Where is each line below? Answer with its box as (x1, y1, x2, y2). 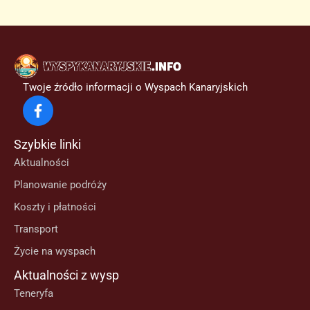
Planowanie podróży (14, 179, 107, 191)
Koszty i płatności (14, 201, 96, 213)
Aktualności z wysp (14, 268, 119, 282)
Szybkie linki (14, 137, 81, 152)
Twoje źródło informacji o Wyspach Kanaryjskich (22, 81, 248, 93)
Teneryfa (14, 287, 53, 300)
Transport (14, 223, 58, 235)
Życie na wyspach (14, 245, 95, 257)
